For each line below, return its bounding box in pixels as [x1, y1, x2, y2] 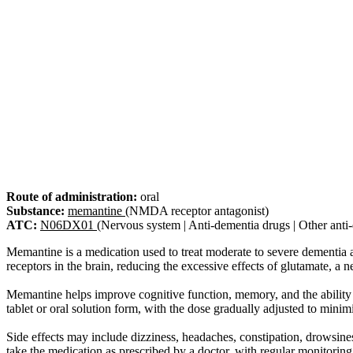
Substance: [6, 203, 65, 217]
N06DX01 [40, 217, 94, 232]
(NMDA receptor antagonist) [125, 203, 269, 217]
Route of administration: [6, 189, 137, 203]
